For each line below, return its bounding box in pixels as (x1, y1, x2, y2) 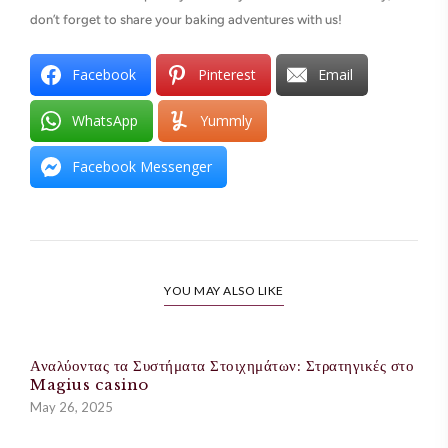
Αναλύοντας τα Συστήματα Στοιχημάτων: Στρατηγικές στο (30, 356, 414, 376)
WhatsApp (72, 111, 138, 131)
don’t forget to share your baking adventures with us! (30, 12, 342, 28)
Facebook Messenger (72, 157, 212, 177)
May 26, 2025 (30, 399, 113, 416)
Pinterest (198, 65, 256, 85)
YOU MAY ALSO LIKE (164, 283, 284, 299)
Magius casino (30, 375, 149, 395)
